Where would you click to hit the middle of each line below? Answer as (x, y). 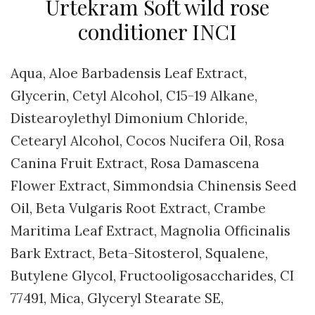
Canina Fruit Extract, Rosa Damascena (135, 163)
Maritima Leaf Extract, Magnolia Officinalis (150, 230)
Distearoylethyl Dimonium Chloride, (129, 118)
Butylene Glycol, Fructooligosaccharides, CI (152, 275)
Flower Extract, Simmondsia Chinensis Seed (154, 185)
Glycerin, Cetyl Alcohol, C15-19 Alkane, (134, 95)
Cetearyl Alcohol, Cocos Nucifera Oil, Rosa (148, 140)
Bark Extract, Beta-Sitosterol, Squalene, (139, 253)
